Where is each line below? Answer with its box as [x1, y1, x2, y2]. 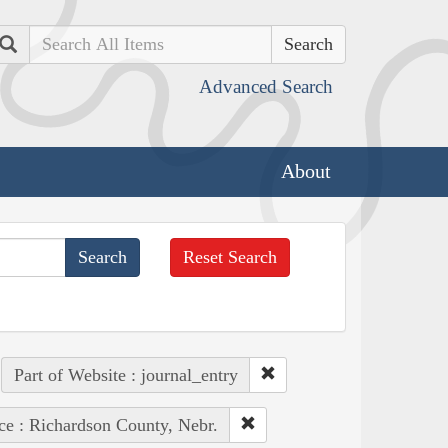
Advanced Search [199, 76, 333, 97]
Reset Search [183, 246, 278, 267]
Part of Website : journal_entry [13, 364, 238, 385]
